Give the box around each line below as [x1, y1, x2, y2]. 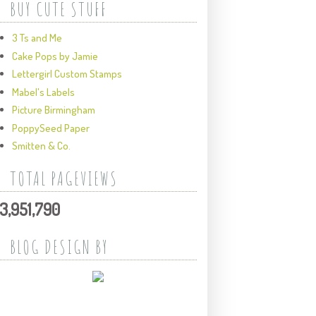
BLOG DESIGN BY [9, 236, 109, 258]
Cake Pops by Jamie [12, 49, 99, 63]
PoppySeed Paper [12, 121, 90, 135]
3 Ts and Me [12, 31, 63, 45]
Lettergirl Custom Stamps [12, 67, 123, 81]
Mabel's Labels [12, 85, 75, 99]
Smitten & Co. [12, 139, 71, 153]
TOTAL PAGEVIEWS [9, 167, 118, 190]
